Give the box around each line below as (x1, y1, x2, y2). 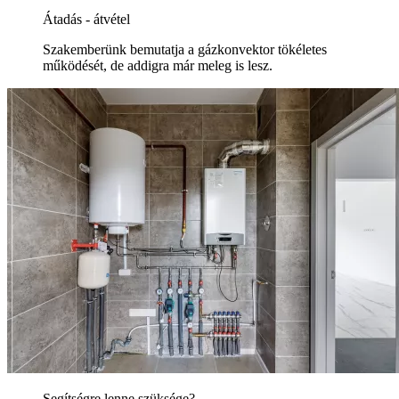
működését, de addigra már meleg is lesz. (43, 57, 273, 73)
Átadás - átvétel (43, 11, 130, 27)
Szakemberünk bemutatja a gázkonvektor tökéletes (43, 41, 327, 57)
